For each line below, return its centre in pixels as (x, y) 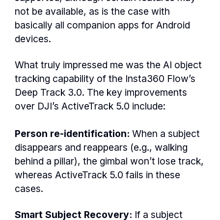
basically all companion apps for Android (102, 25)
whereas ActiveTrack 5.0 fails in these (97, 175)
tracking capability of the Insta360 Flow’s (105, 78)
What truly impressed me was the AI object (108, 65)
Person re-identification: (72, 133)
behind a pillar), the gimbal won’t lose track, (109, 161)
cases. (29, 188)
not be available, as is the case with (92, 11)
